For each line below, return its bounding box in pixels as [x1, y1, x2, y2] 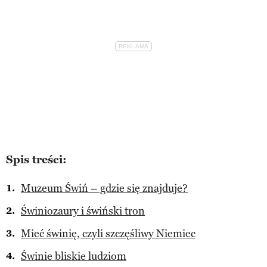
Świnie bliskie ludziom [21, 249, 126, 263]
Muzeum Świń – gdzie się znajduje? [21, 181, 188, 195]
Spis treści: [6, 153, 67, 166]
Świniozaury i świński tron [21, 204, 145, 218]
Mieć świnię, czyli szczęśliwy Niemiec [21, 226, 195, 240]
